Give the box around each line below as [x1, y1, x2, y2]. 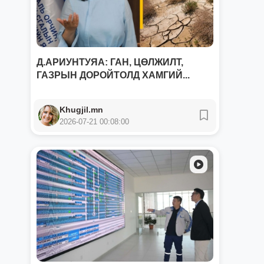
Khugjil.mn [60, 105, 103, 114]
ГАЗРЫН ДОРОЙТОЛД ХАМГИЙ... [37, 70, 190, 80]
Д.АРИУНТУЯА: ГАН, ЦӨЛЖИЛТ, [37, 57, 183, 67]
